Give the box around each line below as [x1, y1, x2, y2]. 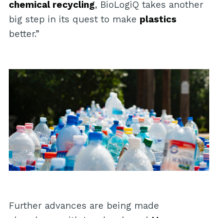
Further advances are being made [8, 200, 159, 211]
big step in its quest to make [8, 13, 140, 25]
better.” [8, 28, 39, 39]
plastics [139, 13, 177, 25]
